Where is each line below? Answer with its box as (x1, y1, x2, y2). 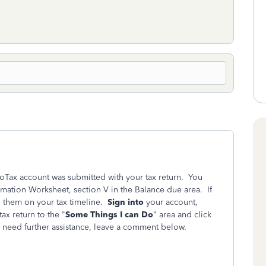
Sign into (107, 197, 146, 207)
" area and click (153, 210, 211, 220)
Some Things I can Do (65, 210, 153, 220)
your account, (146, 197, 198, 207)
